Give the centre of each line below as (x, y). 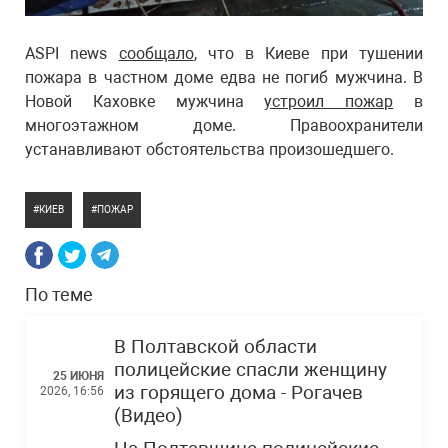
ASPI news (72, 54)
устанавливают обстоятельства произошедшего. (209, 150)
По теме (59, 295)
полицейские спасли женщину (250, 370)
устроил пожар (329, 102)
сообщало (156, 54)
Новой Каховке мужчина (145, 102)
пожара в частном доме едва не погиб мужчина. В (224, 78)
